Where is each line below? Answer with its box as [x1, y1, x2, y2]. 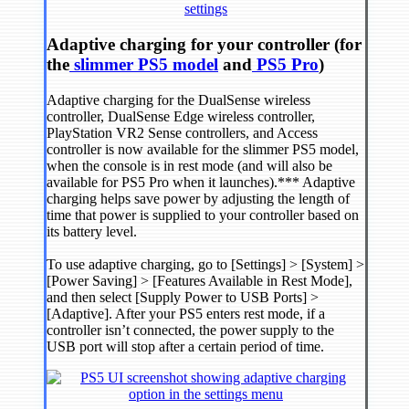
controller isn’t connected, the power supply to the [47, 321, 334, 338]
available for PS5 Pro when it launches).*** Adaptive [47, 173, 355, 190]
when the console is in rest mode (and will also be [47, 157, 332, 173]
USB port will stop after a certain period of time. [47, 338, 324, 354]
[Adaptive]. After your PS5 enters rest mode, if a [47, 305, 325, 321]
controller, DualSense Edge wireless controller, [47, 108, 315, 124]
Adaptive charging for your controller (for [47, 35, 362, 55]
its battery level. [47, 223, 137, 239]
